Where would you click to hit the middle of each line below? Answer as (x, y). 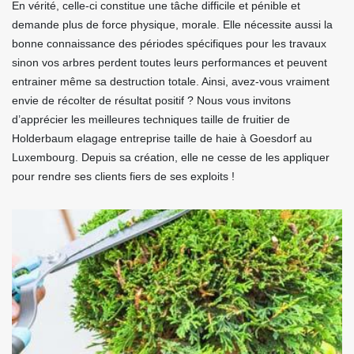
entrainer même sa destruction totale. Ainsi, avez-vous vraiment (171, 82)
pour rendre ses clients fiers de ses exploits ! (123, 177)
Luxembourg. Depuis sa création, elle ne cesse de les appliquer (171, 158)
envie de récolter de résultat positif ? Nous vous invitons (151, 101)
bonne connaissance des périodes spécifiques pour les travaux (169, 44)
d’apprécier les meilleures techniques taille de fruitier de (151, 120)
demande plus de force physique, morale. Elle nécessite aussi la (172, 25)
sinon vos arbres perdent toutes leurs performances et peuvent (169, 63)
